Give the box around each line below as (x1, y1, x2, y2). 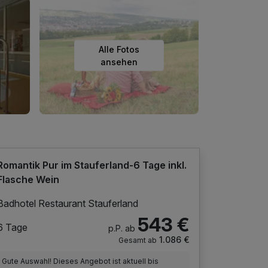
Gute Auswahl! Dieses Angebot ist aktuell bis (2, 256, 159, 266)
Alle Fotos (99, 44, 139, 54)
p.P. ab (108, 223, 135, 233)
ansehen (100, 56, 138, 67)
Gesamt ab (118, 235, 157, 245)
